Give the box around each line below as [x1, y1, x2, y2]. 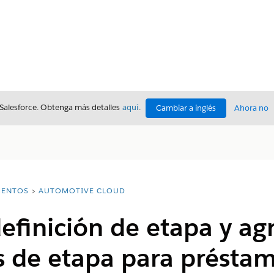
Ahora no [234, 103, 268, 113]
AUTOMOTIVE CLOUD [38, 185, 125, 196]
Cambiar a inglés [156, 103, 216, 113]
